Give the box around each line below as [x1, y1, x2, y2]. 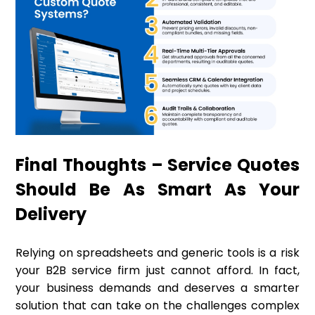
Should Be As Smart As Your [15, 178, 300, 202]
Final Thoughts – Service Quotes [15, 153, 300, 177]
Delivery [15, 202, 87, 226]
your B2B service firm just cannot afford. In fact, [15, 262, 300, 279]
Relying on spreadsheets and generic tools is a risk [15, 245, 300, 262]
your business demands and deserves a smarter [15, 280, 300, 297]
